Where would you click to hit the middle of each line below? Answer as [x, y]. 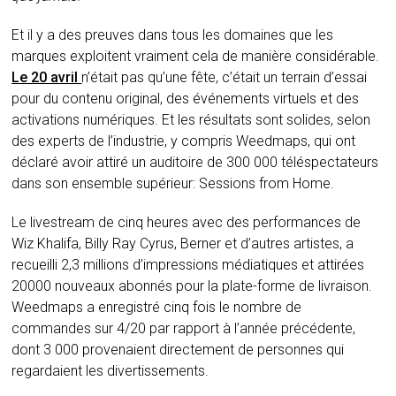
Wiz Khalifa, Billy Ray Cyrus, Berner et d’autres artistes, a [183, 244]
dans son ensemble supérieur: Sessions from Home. [173, 184]
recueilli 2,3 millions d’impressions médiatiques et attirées [188, 265]
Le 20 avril [45, 78]
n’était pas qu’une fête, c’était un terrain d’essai [225, 78]
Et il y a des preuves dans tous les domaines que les [173, 35]
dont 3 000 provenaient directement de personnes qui [178, 350]
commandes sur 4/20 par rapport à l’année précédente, [184, 329]
